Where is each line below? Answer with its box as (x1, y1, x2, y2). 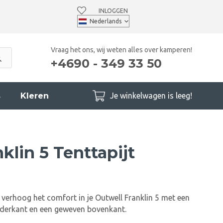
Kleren (20, 91, 49, 101)
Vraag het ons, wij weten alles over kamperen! (51, 45, 192, 54)
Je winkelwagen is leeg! (110, 91, 192, 100)
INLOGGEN (99, 7, 128, 14)
